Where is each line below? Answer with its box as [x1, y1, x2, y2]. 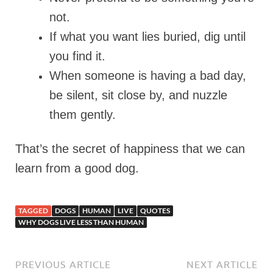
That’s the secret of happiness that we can [15, 142, 245, 156]
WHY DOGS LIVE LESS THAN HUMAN [18, 218, 144, 227]
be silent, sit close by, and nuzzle [49, 88, 227, 102]
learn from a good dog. [15, 161, 139, 175]
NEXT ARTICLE [186, 259, 258, 271]
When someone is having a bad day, [49, 69, 246, 83]
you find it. [49, 49, 105, 63]
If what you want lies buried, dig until [49, 30, 246, 44]
